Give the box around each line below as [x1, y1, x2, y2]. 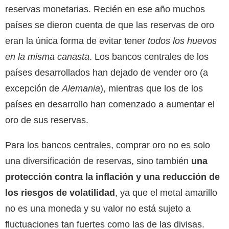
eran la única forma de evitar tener [5, 35, 148, 46]
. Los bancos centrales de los [89, 51, 209, 62]
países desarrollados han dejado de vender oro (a [5, 67, 208, 78]
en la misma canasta [5, 51, 89, 62]
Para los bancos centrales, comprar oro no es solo [5, 140, 210, 150]
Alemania [62, 83, 100, 94]
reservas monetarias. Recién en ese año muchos [5, 4, 205, 14]
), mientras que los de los [100, 83, 203, 94]
